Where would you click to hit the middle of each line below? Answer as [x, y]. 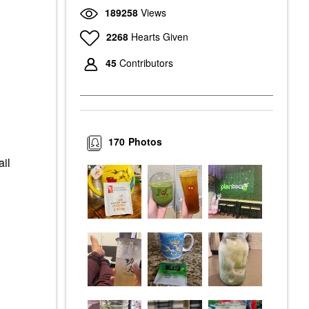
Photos [146, 142]
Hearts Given [159, 36]
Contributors [146, 63]
